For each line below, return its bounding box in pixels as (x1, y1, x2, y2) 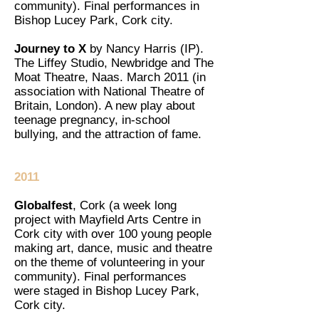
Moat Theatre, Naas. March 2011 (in (14, 70, 206, 84)
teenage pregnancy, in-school (14, 113, 170, 127)
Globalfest (14, 199, 73, 212)
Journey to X (14, 42, 86, 56)
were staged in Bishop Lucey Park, (14, 284, 199, 298)
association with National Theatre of (14, 85, 204, 98)
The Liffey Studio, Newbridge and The (14, 56, 214, 70)
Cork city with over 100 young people (14, 227, 211, 241)
